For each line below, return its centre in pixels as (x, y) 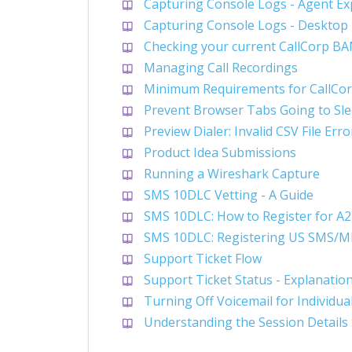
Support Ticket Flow (203, 258)
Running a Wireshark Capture (232, 173)
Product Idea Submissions (220, 152)
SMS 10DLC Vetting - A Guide (229, 194)
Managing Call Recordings (221, 67)
